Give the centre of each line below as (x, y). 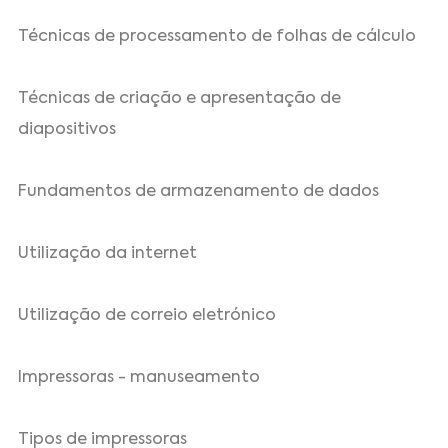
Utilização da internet (108, 254)
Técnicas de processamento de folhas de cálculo (217, 37)
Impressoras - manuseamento (139, 378)
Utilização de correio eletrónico (147, 316)
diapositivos (67, 130)
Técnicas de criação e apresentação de (180, 99)
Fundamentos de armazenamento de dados (199, 192)
